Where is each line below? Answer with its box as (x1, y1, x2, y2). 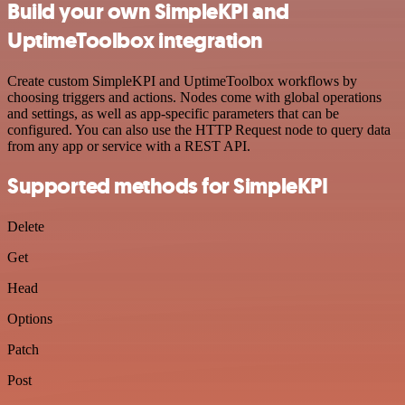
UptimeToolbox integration (7, 25, 264, 55)
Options (7, 311, 52, 327)
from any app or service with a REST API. (7, 137, 250, 154)
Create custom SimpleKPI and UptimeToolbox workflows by (7, 72, 357, 89)
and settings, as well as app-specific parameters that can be (7, 105, 339, 121)
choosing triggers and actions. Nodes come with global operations (7, 89, 381, 105)
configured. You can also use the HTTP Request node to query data (7, 121, 391, 137)
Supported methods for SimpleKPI (7, 172, 328, 202)
